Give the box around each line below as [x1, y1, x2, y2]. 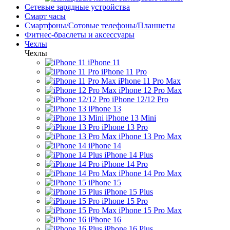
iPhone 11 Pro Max [118, 76, 181, 85]
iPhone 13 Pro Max [119, 132, 182, 141]
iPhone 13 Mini [106, 113, 156, 122]
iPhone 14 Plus [104, 150, 153, 159]
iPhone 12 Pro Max [119, 86, 182, 94]
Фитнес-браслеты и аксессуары [25, 30, 135, 39]
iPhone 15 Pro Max [119, 206, 182, 215]
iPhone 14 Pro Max [119, 169, 182, 178]
